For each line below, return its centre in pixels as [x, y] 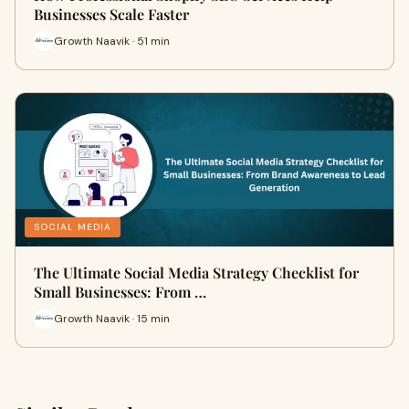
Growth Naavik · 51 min [112, 41]
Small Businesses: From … [120, 292]
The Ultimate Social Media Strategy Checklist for [196, 273]
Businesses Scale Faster [111, 14]
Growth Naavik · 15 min [112, 318]
